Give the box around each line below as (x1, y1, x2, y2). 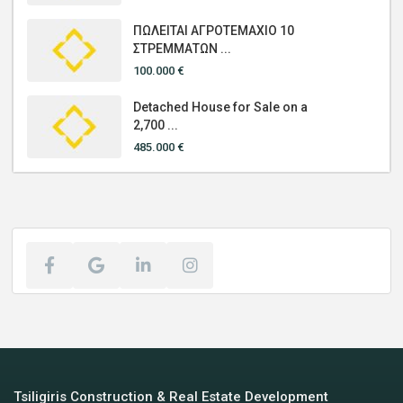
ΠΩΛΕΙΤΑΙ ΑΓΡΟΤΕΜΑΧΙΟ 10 (133, 22, 295, 38)
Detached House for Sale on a (133, 99, 309, 114)
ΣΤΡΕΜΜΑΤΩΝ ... (133, 40, 232, 56)
